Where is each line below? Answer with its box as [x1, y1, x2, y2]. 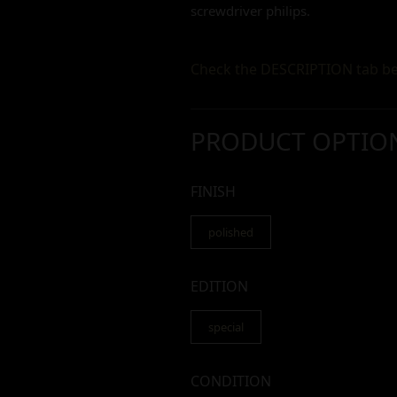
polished [208, 223, 253, 240]
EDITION [191, 276, 248, 296]
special [208, 318, 244, 335]
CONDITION [191, 370, 271, 391]
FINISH [191, 181, 236, 201]
